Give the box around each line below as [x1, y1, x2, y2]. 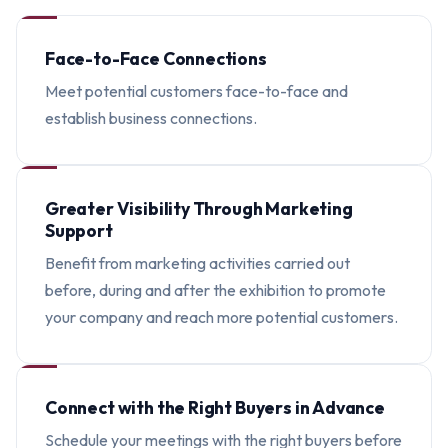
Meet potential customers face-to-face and [45, 81, 348, 101]
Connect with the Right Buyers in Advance [45, 396, 385, 419]
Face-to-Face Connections [45, 47, 267, 70]
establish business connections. [45, 108, 257, 128]
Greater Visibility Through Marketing [45, 197, 353, 220]
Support [45, 219, 113, 242]
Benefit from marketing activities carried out [45, 253, 350, 273]
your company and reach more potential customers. [45, 307, 398, 327]
